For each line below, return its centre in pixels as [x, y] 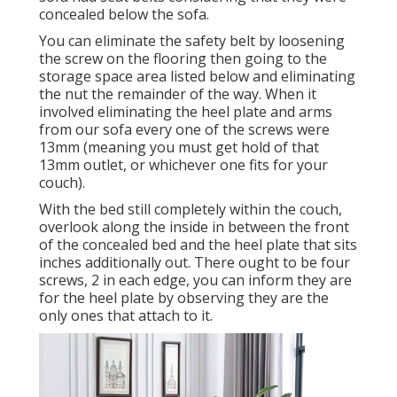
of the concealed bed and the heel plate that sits [198, 245]
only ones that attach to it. [126, 316]
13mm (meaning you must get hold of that [179, 148]
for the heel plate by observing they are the [184, 298]
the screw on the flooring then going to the [183, 59]
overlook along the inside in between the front [194, 227]
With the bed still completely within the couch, [191, 210]
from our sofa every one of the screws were [184, 130]
